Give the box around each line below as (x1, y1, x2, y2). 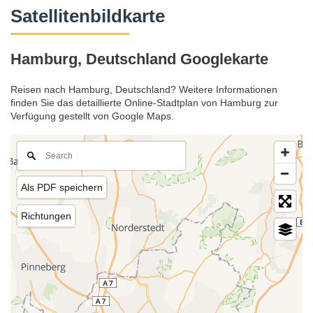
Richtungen (21, 210, 71, 222)
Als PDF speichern (21, 182, 103, 194)
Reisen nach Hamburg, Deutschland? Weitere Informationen (10, 84, 277, 96)
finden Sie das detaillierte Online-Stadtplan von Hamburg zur (10, 97, 278, 109)
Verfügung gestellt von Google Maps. (10, 110, 174, 122)
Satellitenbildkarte (10, 6, 165, 26)
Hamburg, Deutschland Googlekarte (10, 50, 268, 68)
